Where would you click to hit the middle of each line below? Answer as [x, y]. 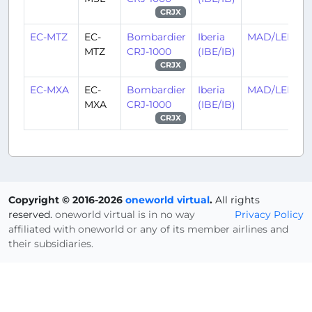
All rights [236, 200]
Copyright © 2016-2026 [67, 200]
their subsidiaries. [51, 244]
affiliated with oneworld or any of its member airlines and [148, 229]
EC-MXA [49, 90]
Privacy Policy [269, 214]
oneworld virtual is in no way [125, 214]
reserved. [32, 214]
